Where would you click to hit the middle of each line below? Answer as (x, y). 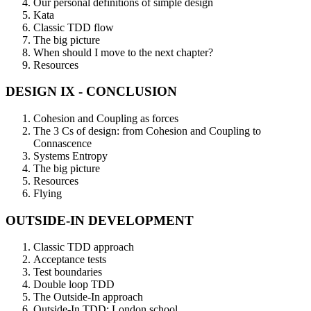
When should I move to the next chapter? (123, 52)
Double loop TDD (74, 285)
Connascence (62, 143)
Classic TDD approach (84, 247)
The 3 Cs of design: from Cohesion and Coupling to (147, 131)
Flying (48, 193)
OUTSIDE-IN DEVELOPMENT (100, 220)
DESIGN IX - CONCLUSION (91, 92)
